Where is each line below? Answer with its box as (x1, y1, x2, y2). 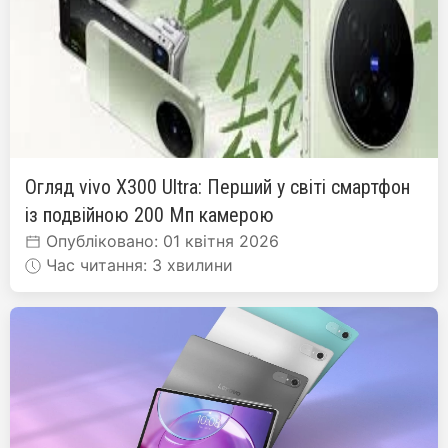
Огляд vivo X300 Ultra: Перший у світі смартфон (25, 174, 410, 199)
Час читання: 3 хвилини (41, 254, 233, 275)
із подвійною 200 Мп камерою (25, 202, 274, 227)
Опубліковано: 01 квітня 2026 (41, 230, 279, 251)
